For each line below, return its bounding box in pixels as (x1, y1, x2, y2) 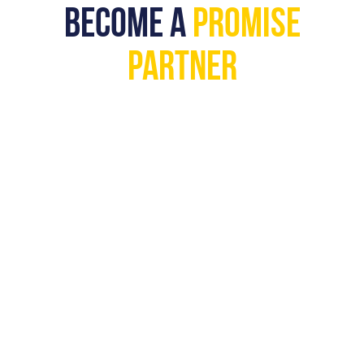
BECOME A (63, 6, 193, 48)
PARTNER (127, 49, 237, 91)
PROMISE (192, 6, 301, 48)
